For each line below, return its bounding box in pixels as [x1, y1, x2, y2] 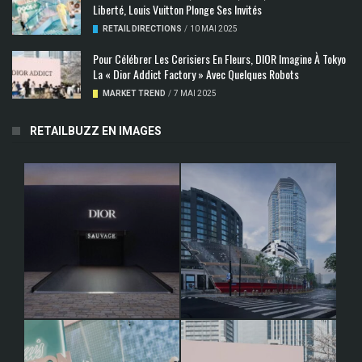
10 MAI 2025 [190, 24, 238, 34]
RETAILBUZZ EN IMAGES [30, 124, 162, 138]
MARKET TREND [103, 88, 166, 98]
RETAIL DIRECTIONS [103, 24, 182, 34]
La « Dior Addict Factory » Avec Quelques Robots [93, 65, 299, 82]
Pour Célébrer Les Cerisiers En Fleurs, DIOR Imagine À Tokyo [93, 49, 346, 67]
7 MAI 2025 [174, 88, 217, 98]
